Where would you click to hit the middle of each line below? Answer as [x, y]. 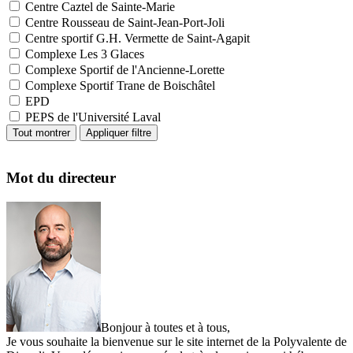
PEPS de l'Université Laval [93, 117]
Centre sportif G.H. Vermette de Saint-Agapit [137, 38]
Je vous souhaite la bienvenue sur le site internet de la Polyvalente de [176, 342]
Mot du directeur [61, 178]
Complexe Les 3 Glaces [85, 54]
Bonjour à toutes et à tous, [165, 328]
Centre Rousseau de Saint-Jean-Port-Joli [125, 22]
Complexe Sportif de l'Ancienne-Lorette [125, 69]
